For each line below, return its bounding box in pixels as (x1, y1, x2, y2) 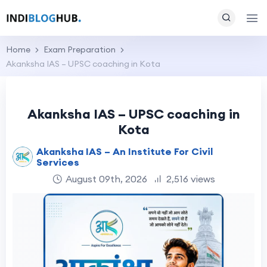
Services (36, 156, 80, 168)
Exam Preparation (44, 44, 116, 55)
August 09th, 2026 (65, 173, 147, 185)
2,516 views (166, 173, 215, 185)
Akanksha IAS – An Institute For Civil (36, 145, 213, 157)
